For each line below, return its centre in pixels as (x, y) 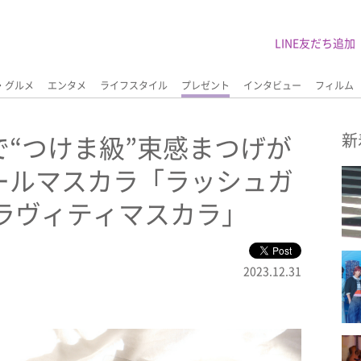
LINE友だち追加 (315, 43)
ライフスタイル (134, 85)
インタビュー (272, 85)
